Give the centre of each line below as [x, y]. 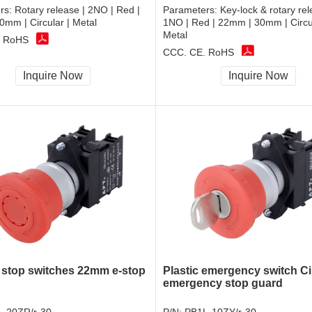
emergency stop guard [223, 283]
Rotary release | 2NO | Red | [77, 10]
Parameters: [192, 10]
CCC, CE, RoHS [198, 52]
